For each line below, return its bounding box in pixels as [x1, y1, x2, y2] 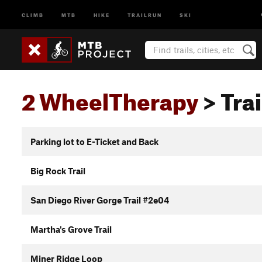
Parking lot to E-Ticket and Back [30, 136, 158, 147]
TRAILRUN [127, 11, 162, 18]
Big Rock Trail [30, 166, 85, 176]
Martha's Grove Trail [30, 224, 112, 235]
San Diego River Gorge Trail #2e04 [30, 195, 169, 205]
